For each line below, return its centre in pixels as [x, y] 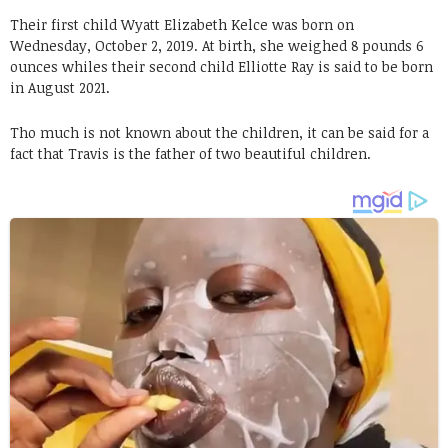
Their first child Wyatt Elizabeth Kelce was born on [182, 24]
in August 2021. [60, 87]
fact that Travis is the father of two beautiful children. [190, 153]
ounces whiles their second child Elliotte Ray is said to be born [221, 66]
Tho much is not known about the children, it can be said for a [219, 132]
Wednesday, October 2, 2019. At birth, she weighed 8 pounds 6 [217, 45]
